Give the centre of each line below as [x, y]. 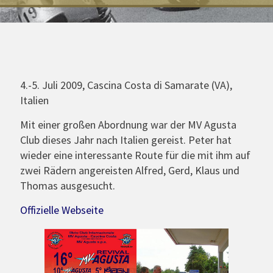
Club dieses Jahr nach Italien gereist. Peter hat [126, 140]
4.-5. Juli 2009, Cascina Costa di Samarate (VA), [126, 85]
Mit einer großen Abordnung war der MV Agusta [128, 125]
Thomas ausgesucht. [68, 186]
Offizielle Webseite [62, 210]
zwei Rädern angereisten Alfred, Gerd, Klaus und [130, 170]
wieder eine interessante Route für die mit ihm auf [135, 155]
